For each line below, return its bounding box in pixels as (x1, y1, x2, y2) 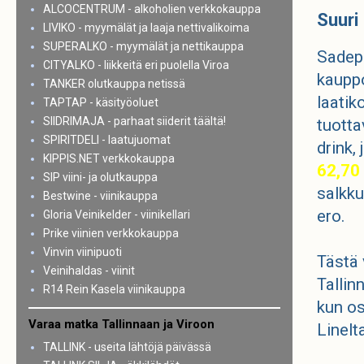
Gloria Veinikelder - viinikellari (42, 208, 190, 221)
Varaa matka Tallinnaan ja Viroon (28, 316, 214, 331)
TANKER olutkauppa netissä (42, 77, 185, 90)
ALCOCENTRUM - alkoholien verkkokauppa (42, 2, 261, 15)
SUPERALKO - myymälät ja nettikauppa (42, 40, 244, 53)
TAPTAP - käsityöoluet (42, 96, 158, 109)
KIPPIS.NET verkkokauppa (42, 152, 175, 165)
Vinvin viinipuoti (42, 245, 122, 258)
